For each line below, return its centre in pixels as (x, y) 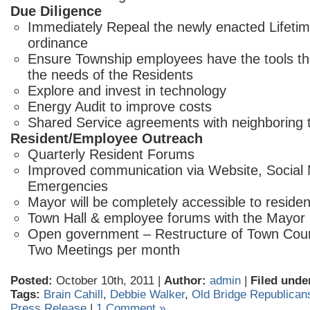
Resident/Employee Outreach (107, 138)
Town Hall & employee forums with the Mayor (166, 218)
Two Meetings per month (104, 250)
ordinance (58, 43)
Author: (185, 281)
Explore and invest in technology (127, 91)
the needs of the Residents (110, 75)
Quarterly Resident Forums (111, 154)
